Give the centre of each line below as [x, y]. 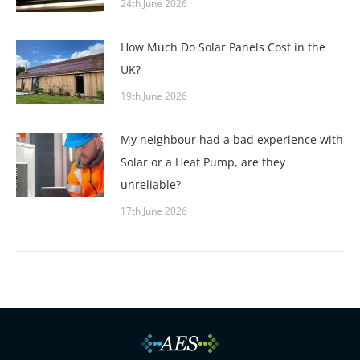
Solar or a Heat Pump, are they [203, 162]
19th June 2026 [154, 96]
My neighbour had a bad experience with [232, 140]
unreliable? [151, 185]
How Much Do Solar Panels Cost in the [223, 47]
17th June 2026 [154, 211]
